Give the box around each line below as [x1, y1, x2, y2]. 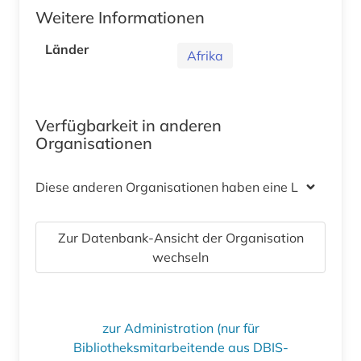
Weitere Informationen [35, 7, 205, 28]
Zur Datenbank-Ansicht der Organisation [57, 230, 304, 247]
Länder [45, 41, 89, 58]
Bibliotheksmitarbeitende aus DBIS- [73, 339, 288, 356]
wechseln [152, 249, 209, 266]
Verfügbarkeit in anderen [35, 115, 222, 136]
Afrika [187, 48, 223, 64]
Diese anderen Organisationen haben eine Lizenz [35, 179, 329, 196]
